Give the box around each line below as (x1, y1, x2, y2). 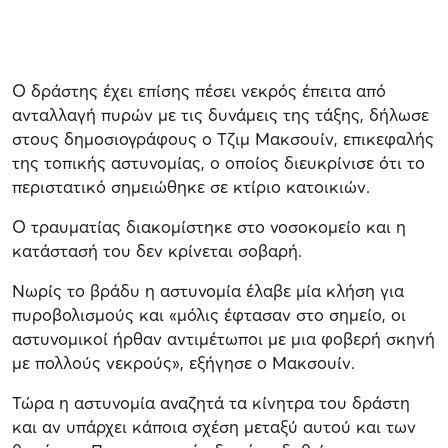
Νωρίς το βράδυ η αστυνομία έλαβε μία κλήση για (12, 279, 404, 301)
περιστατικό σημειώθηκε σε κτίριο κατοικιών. (12, 175, 370, 197)
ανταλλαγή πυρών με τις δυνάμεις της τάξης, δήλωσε (12, 103, 429, 125)
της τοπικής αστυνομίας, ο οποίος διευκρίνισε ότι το (12, 151, 425, 173)
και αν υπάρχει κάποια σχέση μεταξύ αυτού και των (12, 415, 416, 437)
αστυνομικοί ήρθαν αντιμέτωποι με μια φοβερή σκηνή (12, 327, 435, 349)
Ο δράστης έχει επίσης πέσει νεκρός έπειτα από (12, 79, 386, 101)
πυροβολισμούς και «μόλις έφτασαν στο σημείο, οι (12, 303, 406, 325)
